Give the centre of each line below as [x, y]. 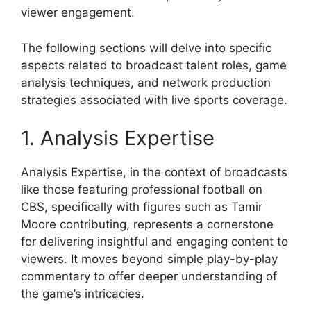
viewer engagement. [78, 12]
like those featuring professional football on [142, 190]
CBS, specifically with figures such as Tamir [142, 207]
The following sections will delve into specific [146, 48]
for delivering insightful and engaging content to [154, 242]
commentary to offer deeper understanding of [149, 276]
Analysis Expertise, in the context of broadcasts [154, 172]
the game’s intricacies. [83, 294]
